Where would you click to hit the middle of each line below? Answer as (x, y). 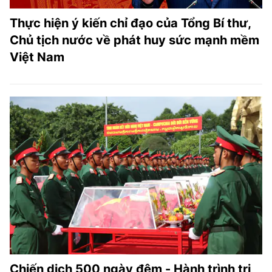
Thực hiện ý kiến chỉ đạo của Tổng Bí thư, (130, 23)
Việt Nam (37, 57)
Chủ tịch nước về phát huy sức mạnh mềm (134, 40)
